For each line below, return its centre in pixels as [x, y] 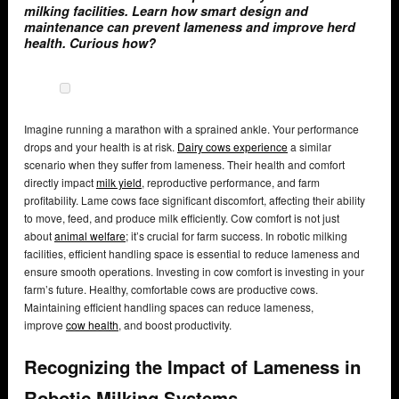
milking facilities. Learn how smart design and [166, 11]
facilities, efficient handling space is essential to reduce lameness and [192, 254]
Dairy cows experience [232, 147]
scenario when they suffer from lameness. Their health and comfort [184, 165]
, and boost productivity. [175, 325]
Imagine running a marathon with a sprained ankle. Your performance [191, 129]
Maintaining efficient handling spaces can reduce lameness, [169, 307]
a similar [309, 147]
